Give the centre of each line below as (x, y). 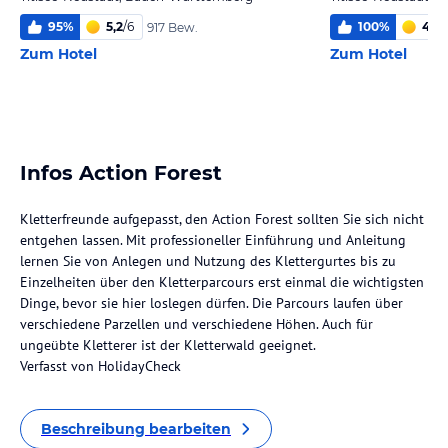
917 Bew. (172, 27)
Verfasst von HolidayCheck (100, 366)
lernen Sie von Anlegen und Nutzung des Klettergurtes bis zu (208, 261)
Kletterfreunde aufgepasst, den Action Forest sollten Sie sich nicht (222, 219)
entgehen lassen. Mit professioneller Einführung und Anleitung (213, 240)
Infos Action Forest (121, 173)
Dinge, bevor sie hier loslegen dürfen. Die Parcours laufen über (211, 303)
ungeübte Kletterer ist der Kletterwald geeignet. (168, 345)
